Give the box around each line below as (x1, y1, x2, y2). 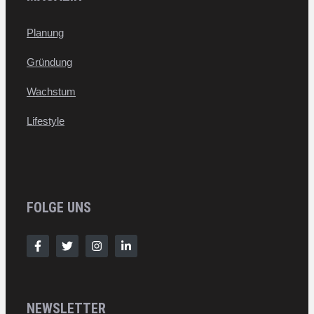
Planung (27, 27, 64, 39)
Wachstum (27, 86, 76, 98)
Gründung (27, 56, 72, 69)
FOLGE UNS (27, 198, 91, 216)
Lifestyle (27, 115, 64, 128)
